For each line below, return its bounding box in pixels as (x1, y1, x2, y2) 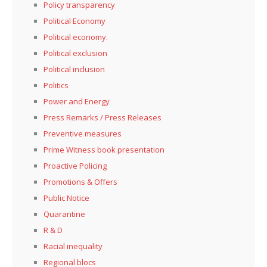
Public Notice (44, 193, 89, 204)
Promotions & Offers (44, 176, 117, 188)
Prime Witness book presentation (44, 144, 164, 156)
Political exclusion (44, 48, 107, 59)
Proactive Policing (44, 160, 107, 172)
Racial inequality (44, 241, 103, 252)
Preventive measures (44, 128, 122, 139)
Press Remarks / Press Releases (44, 112, 162, 123)
